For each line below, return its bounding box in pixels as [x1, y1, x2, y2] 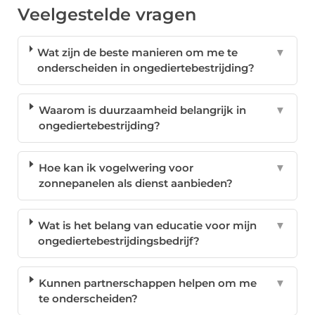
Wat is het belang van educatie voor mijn [37, 219, 257, 233]
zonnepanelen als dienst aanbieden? [38, 176, 233, 191]
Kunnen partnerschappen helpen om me [39, 276, 257, 290]
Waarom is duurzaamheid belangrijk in [38, 103, 246, 117]
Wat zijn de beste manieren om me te [37, 46, 238, 60]
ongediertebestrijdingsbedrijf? [37, 234, 200, 248]
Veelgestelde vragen [18, 4, 196, 25]
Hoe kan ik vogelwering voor [38, 161, 193, 175]
